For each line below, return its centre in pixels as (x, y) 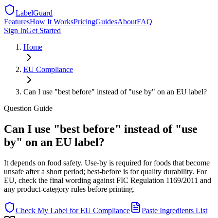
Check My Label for (48, 210)
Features (17, 22)
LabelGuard (34, 13)
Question (18, 108)
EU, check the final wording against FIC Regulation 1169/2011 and (108, 180)
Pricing (84, 22)
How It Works (52, 22)
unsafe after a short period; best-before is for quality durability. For (105, 171)
